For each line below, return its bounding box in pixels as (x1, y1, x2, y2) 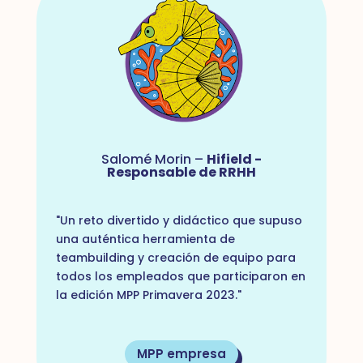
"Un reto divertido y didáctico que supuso (55, 211, 302, 228)
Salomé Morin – (100, 149, 207, 169)
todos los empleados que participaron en (55, 267, 305, 284)
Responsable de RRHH (106, 162, 256, 181)
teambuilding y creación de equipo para (55, 249, 296, 266)
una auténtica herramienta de (55, 230, 235, 247)
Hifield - (206, 149, 262, 169)
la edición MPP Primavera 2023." (55, 286, 241, 303)
